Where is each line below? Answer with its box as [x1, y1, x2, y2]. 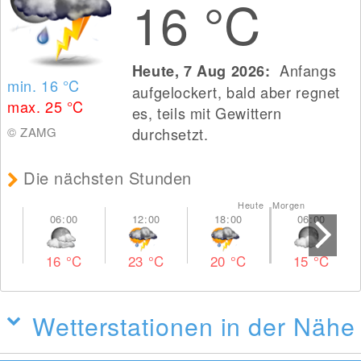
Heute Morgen [238, 199, 305, 211]
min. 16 [7, 75, 63, 96]
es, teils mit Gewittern [131, 102, 282, 123]
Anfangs [275, 60, 337, 81]
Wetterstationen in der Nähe [32, 308, 355, 343]
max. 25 [7, 96, 67, 117]
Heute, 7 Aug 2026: [131, 60, 276, 81]
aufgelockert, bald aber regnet [131, 81, 340, 102]
